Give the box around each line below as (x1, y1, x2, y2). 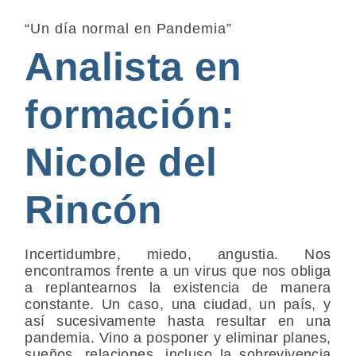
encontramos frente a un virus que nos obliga (25, 262, 331, 279)
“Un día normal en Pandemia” (25, 20, 232, 37)
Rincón (25, 187, 175, 232)
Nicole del (25, 139, 218, 184)
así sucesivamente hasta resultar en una (25, 312, 331, 329)
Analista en (25, 44, 242, 89)
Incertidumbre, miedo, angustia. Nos (25, 246, 331, 262)
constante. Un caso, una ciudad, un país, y (25, 296, 331, 312)
